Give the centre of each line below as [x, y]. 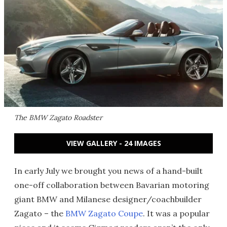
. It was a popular [176, 213]
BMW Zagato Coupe [104, 213]
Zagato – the [40, 213]
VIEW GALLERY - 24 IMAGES [113, 143]
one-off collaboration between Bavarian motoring [112, 185]
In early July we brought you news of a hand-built [108, 171]
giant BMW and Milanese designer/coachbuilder [108, 199]
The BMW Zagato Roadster [58, 118]
